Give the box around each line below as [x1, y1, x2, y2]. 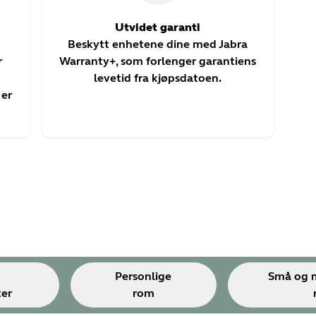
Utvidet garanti [115, 20, 201, 34]
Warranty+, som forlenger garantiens [59, 54, 257, 68]
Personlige [115, 269, 172, 283]
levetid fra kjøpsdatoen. [94, 71, 222, 85]
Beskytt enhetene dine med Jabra [68, 37, 248, 51]
